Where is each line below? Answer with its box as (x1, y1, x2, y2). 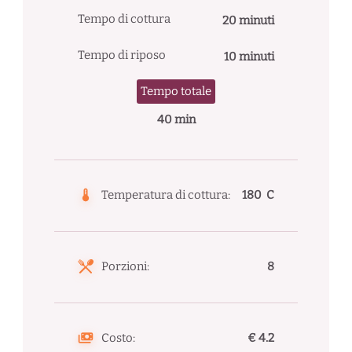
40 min (156, 112, 196, 126)
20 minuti (222, 13, 275, 28)
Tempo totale (141, 83, 211, 98)
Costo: (101, 330, 135, 345)
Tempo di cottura (77, 11, 170, 26)
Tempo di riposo (77, 47, 166, 62)
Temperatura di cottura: (101, 187, 230, 202)
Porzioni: (101, 258, 149, 273)
